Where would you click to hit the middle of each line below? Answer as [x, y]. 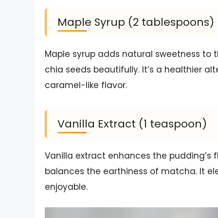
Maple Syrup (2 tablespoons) [136, 22]
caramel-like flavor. [86, 85]
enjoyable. [66, 187]
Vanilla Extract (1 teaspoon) [132, 124]
